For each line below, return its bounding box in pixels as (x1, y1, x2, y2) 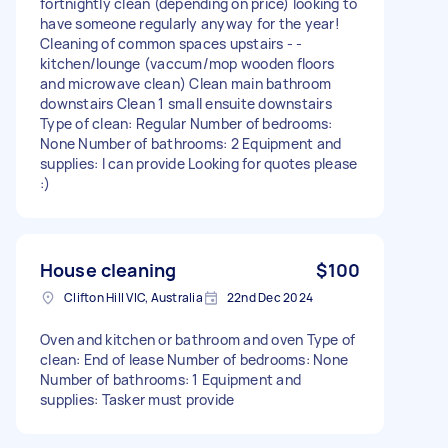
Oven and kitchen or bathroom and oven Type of (40, 329, 356, 349)
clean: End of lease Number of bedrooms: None (40, 349, 348, 369)
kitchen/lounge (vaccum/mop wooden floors (40, 53, 334, 73)
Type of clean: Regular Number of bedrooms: (40, 113, 333, 133)
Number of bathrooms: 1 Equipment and (40, 369, 301, 389)
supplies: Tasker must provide (40, 389, 235, 409)
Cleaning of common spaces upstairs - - (40, 33, 303, 53)
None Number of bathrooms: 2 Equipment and (40, 133, 342, 153)
